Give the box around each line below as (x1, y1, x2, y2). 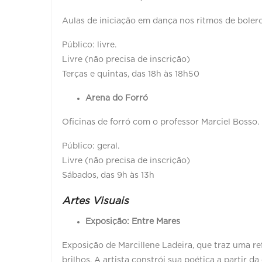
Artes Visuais (62, 195, 129, 206)
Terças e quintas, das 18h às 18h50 (62, 70, 199, 78)
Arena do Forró (85, 94, 148, 102)
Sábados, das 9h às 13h (62, 171, 157, 180)
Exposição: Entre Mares (85, 217, 180, 226)
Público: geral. (62, 142, 119, 150)
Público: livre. (62, 40, 116, 49)
